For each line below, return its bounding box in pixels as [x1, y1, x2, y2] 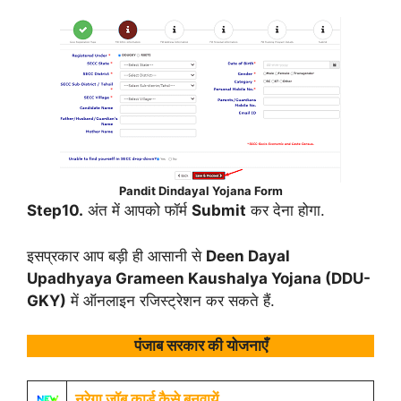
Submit [192, 201, 246, 219]
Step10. [27, 201, 83, 219]
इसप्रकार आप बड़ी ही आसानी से [27, 246, 206, 265]
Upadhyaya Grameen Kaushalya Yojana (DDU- [27, 269, 371, 287]
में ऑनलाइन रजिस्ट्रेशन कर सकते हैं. [66, 291, 275, 310]
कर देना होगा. [246, 201, 325, 219]
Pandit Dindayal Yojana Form [118, 183, 283, 198]
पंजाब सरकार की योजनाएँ [133, 337, 268, 354]
